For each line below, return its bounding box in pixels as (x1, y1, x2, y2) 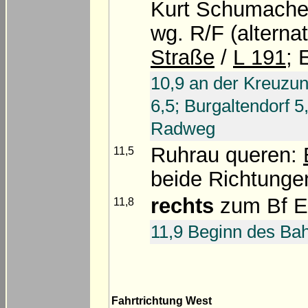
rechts (151, 193, 214, 218)
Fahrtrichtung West (111, 294, 212, 307)
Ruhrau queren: (151, 142, 303, 167)
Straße (151, 45, 214, 69)
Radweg (151, 118, 215, 139)
